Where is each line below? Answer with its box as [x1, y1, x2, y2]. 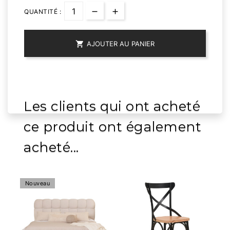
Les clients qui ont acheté [24, 98, 200, 115]
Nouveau [25, 180, 50, 187]
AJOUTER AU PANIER [87, 40, 155, 48]
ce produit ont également [24, 119, 201, 136]
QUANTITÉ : [24, 8, 61, 16]
